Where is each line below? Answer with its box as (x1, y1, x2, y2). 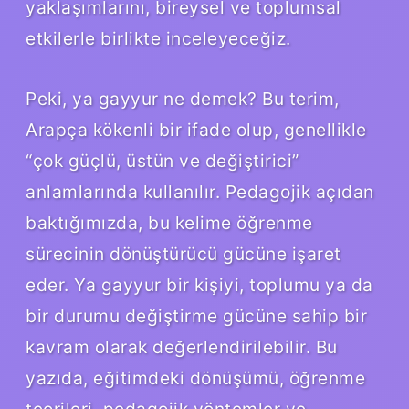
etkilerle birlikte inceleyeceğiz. (26, 26, 291, 49)
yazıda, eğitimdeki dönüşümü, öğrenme (26, 366, 365, 389)
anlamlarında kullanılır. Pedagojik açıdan (26, 180, 374, 203)
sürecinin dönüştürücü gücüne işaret (26, 242, 341, 265)
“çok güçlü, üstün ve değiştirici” (26, 149, 299, 172)
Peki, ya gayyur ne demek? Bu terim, (26, 87, 340, 110)
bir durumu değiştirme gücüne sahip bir (26, 304, 367, 327)
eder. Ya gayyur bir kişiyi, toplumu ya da (26, 273, 373, 296)
